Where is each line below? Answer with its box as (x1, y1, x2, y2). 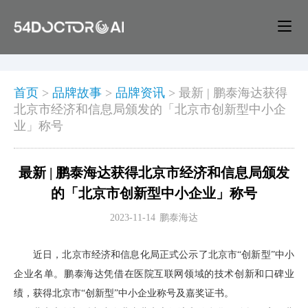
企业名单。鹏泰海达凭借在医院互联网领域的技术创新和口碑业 (14, 268, 294, 279)
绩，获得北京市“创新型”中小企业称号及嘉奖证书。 (14, 287, 234, 298)
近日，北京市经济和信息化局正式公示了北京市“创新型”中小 (33, 249, 294, 260)
